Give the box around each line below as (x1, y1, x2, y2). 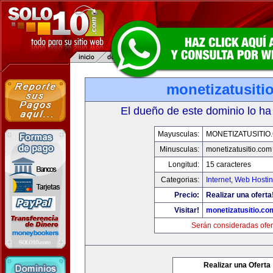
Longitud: (168, 160, 199, 169)
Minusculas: (160, 145, 199, 154)
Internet (206, 175, 231, 184)
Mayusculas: (158, 130, 199, 138)
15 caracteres (206, 160, 251, 169)
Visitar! (174, 206, 199, 214)
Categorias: (161, 175, 199, 184)
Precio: (174, 191, 199, 199)
